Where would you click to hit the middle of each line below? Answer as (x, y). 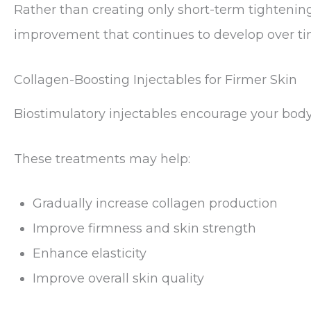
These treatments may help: (102, 159)
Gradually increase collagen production (155, 204)
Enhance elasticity (90, 254)
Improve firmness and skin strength (144, 229)
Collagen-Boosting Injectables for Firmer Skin (155, 80)
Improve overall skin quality (118, 279)
